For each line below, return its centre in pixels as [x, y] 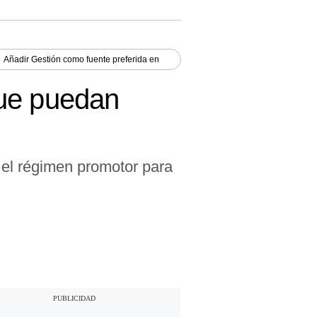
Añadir [17, 59]
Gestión [46, 59]
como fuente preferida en [110, 59]
